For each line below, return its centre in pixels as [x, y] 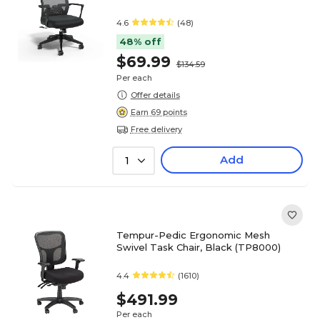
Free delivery [156, 129]
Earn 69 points [159, 112]
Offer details [155, 95]
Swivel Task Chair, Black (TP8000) [198, 247]
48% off [140, 41]
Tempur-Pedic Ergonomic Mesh [193, 235]
